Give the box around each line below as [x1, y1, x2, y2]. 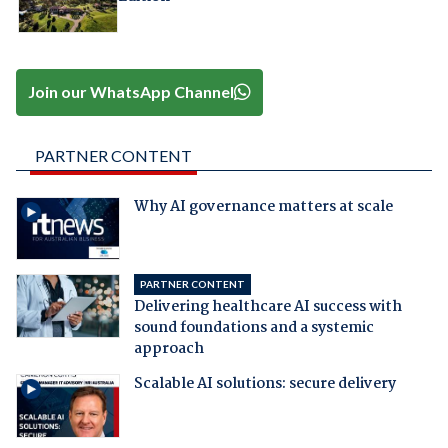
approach [133, 337, 204, 362]
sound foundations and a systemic [133, 316, 374, 341]
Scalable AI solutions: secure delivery [133, 372, 396, 397]
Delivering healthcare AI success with [133, 295, 402, 320]
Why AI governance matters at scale [133, 194, 393, 219]
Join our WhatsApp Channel [28, 82, 235, 102]
